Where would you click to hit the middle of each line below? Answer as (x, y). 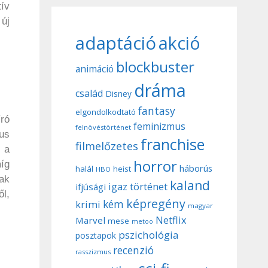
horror (155, 166)
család (89, 93)
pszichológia (149, 234)
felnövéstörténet (103, 127)
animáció (95, 68)
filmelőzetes (107, 146)
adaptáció (116, 43)
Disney (118, 93)
